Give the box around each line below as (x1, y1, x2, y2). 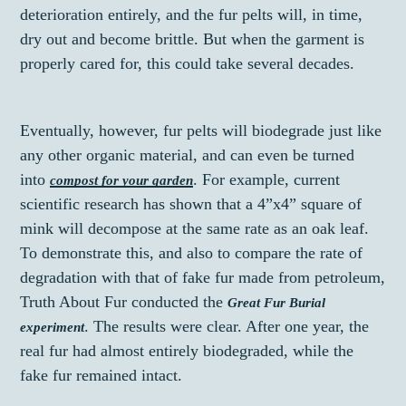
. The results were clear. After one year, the (84, 317, 370, 336)
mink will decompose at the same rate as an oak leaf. (20, 219, 374, 238)
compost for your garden (50, 173, 194, 188)
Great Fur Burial (227, 295, 326, 311)
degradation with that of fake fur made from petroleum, (20, 268, 386, 287)
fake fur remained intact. (20, 366, 183, 385)
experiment (20, 320, 85, 335)
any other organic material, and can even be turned (20, 146, 355, 165)
